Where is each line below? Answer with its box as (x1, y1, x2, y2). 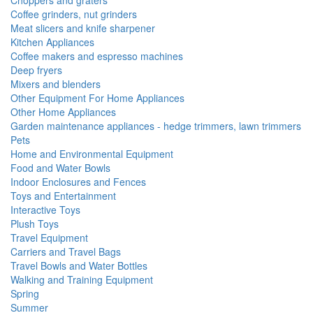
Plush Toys (10, 217, 59, 231)
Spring (10, 286, 39, 300)
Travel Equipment (10, 231, 88, 245)
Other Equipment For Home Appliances (10, 91, 184, 105)
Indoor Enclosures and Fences (10, 175, 146, 189)
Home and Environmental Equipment (10, 147, 173, 161)
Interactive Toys (10, 203, 80, 217)
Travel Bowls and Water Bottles (10, 259, 147, 272)
